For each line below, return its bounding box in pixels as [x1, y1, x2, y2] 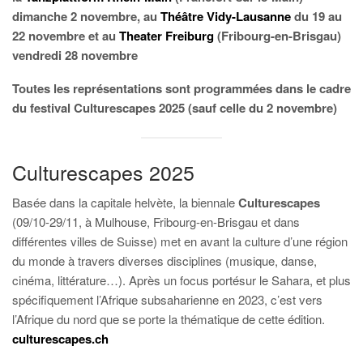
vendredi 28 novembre [12, 45, 138, 64]
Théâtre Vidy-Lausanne [160, 6, 291, 25]
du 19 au [291, 6, 342, 25]
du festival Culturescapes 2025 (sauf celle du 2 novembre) [12, 98, 337, 117]
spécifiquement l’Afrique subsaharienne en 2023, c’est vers [12, 291, 322, 309]
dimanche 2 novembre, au [12, 6, 160, 25]
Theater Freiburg [119, 26, 214, 45]
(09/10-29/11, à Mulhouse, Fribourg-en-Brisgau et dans [12, 213, 300, 231]
